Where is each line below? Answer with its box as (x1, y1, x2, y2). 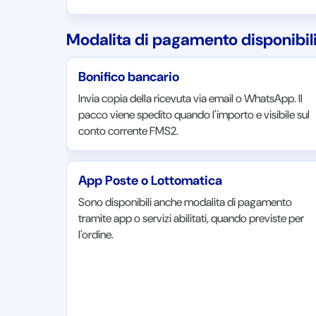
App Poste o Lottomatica (78, 172, 223, 189)
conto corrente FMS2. (78, 123, 179, 138)
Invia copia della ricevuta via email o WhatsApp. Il (78, 91, 303, 106)
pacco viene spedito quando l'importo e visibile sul (78, 107, 310, 122)
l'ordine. (78, 227, 114, 242)
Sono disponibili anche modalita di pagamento (78, 195, 293, 209)
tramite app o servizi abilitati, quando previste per (78, 211, 305, 226)
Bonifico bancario (78, 68, 180, 85)
